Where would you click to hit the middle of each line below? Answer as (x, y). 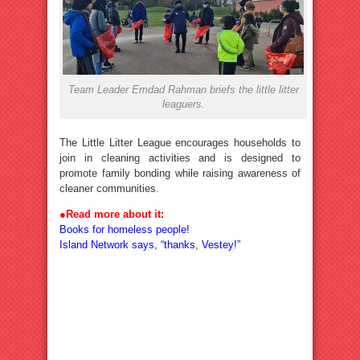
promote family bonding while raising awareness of (180, 174)
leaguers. (183, 104)
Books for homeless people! (125, 230)
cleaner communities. (109, 189)
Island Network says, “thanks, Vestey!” (150, 245)
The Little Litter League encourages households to (180, 143)
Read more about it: (115, 215)
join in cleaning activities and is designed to (180, 158)
